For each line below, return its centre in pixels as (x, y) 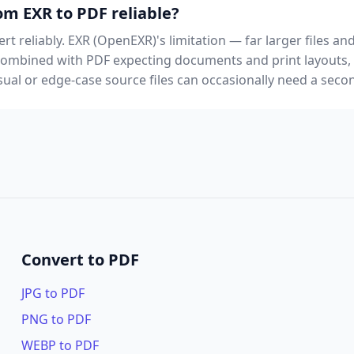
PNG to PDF (56, 319)
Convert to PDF (80, 260)
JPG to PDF (53, 293)
